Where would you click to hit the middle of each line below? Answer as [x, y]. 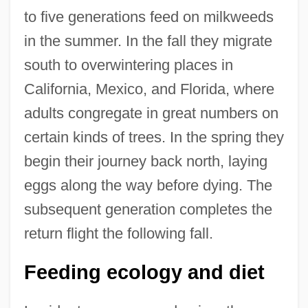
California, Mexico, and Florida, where [149, 89]
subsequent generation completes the [148, 209]
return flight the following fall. [118, 233]
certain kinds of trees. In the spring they [154, 137]
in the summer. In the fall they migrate [148, 41]
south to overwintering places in [128, 65]
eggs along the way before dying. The [148, 185]
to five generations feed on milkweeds [148, 16]
